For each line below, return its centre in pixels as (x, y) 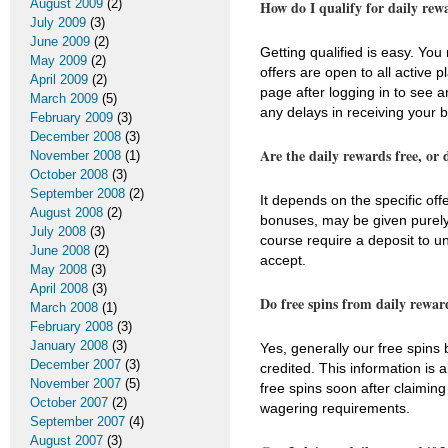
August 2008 (66, 212)
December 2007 (75, 364)
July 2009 (58, 22)
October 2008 (69, 174)
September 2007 (77, 421)
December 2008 (75, 136)
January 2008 (69, 345)
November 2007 (75, 383)
